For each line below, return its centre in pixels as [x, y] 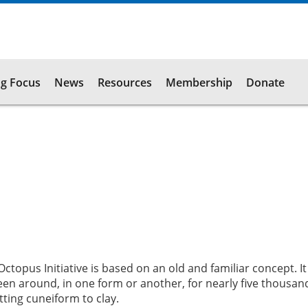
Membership [199, 82]
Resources [125, 82]
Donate [265, 82]
